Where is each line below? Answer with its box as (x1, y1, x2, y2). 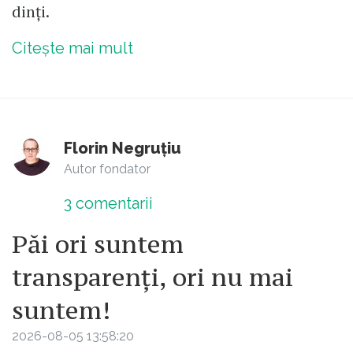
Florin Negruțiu (64, 138, 181, 158)
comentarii (72, 193, 153, 213)
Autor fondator (64, 161, 150, 176)
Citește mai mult (12, 38, 133, 58)
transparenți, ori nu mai (12, 261, 293, 293)
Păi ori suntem (12, 228, 184, 260)
